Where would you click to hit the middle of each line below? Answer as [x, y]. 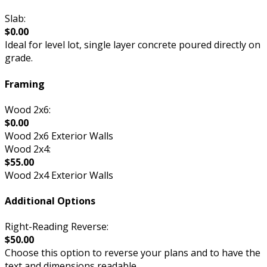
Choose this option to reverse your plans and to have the [133, 253]
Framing [25, 84]
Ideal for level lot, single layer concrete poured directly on [133, 45]
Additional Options [50, 201]
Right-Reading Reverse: [57, 227]
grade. [19, 58]
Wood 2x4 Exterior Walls [59, 175]
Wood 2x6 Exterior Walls [59, 136]
